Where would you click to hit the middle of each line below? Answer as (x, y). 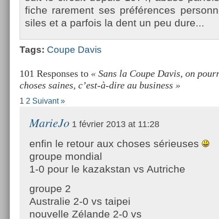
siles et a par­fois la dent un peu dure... (115, 22)
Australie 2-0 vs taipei (80, 201)
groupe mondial (66, 156)
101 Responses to (55, 73)
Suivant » (49, 101)
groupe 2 (50, 188)
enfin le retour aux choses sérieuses (116, 143)
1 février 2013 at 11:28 (114, 124)
